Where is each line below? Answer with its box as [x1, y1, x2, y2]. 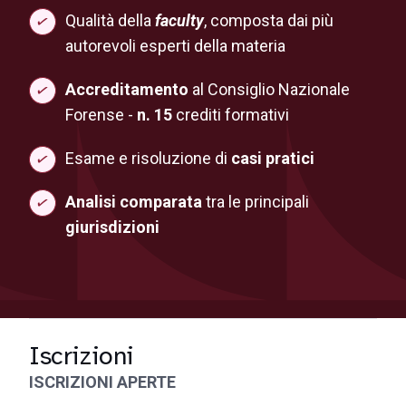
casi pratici [231, 149, 314, 168]
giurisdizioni [65, 217, 159, 237]
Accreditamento [65, 80, 192, 99]
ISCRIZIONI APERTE [29, 372, 176, 391]
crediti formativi [172, 105, 289, 124]
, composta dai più [204, 11, 333, 30]
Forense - [65, 105, 137, 124]
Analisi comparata [65, 192, 202, 211]
